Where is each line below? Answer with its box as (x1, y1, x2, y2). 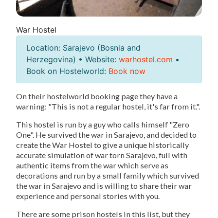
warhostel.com (119, 54, 173, 65)
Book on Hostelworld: (26, 66, 109, 76)
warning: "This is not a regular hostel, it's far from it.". (16, 102, 200, 111)
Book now (109, 66, 145, 76)
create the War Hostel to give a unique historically (16, 140, 189, 150)
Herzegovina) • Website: (26, 54, 119, 65)
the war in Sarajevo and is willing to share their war (16, 181, 192, 191)
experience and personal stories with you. (16, 191, 160, 201)
